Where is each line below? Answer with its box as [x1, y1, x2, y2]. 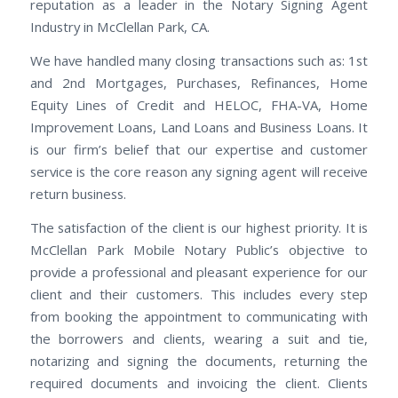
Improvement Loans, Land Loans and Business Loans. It [29, 117, 369, 136]
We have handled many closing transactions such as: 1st [29, 51, 369, 69]
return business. [29, 184, 126, 203]
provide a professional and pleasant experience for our [29, 262, 369, 281]
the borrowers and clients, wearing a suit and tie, [29, 329, 369, 347]
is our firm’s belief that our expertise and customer [29, 139, 369, 158]
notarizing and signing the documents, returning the [29, 351, 369, 370]
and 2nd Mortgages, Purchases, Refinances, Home [29, 73, 369, 92]
